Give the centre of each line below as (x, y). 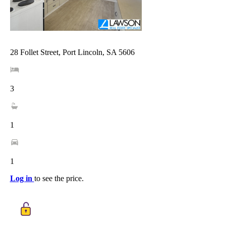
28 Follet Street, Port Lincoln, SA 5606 (72, 52)
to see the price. (59, 179)
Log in (22, 179)
